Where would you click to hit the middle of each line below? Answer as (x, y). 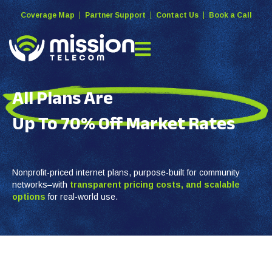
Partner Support (115, 15)
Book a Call (230, 15)
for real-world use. (82, 197)
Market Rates (179, 123)
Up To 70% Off (67, 123)
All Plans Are (63, 98)
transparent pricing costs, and (137, 185)
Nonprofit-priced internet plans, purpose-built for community (126, 172)
